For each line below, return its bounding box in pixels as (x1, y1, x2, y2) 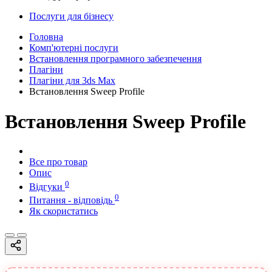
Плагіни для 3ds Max (29, 75, 115, 86)
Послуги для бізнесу (29, 11, 114, 22)
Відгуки (29, 181, 65, 192)
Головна (29, 32, 63, 42)
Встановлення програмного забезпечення (29, 53, 202, 64)
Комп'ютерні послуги (29, 42, 118, 53)
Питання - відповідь (29, 194, 115, 205)
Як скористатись (29, 205, 98, 216)
